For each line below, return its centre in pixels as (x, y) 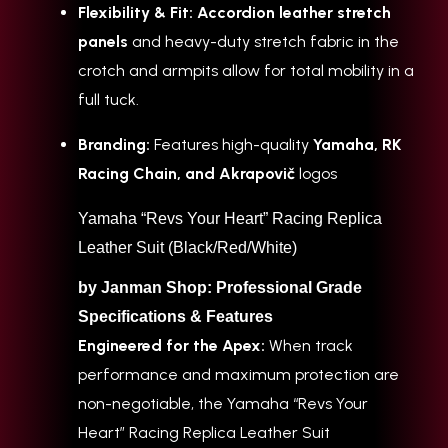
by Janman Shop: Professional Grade (220, 288)
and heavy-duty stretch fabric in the (263, 41)
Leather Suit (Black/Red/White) (187, 247)
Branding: (114, 144)
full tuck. (108, 99)
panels (103, 41)
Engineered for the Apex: (171, 346)
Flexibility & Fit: (135, 12)
